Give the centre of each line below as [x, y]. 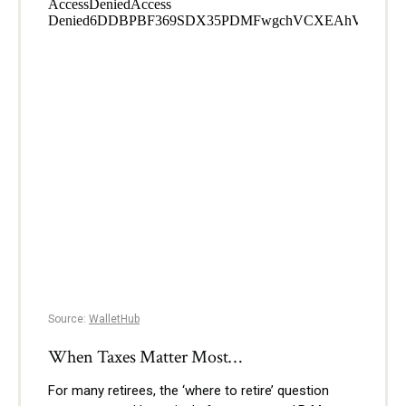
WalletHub [114, 319]
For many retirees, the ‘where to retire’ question [188, 390]
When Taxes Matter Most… [145, 357]
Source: [68, 319]
